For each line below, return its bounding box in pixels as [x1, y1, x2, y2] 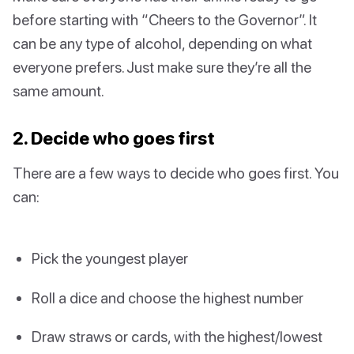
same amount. [13, 81, 104, 100]
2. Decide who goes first [13, 127, 215, 149]
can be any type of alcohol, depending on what [13, 34, 312, 53]
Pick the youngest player [32, 249, 188, 268]
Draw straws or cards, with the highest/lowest [32, 326, 322, 345]
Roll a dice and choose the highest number [32, 288, 303, 307]
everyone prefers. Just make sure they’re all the [13, 58, 311, 77]
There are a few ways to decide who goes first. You [13, 164, 339, 183]
